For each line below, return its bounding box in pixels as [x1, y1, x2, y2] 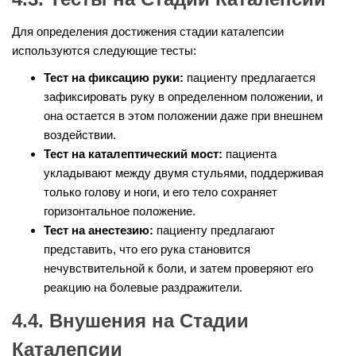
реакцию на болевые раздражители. [44, 281, 242, 295]
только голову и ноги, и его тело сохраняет [44, 185, 277, 199]
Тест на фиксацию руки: [44, 71, 184, 85]
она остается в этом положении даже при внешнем [44, 109, 323, 123]
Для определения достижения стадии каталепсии [12, 25, 284, 39]
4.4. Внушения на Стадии [12, 310, 249, 332]
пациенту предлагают [153, 223, 275, 238]
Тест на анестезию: [44, 223, 153, 238]
